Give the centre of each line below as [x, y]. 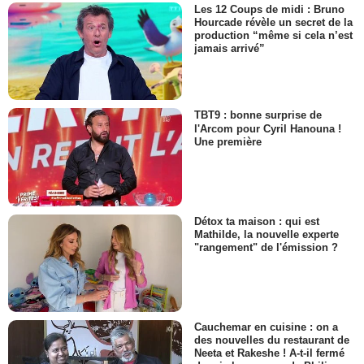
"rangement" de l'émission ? [266, 248]
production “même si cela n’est [273, 36]
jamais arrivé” [230, 49]
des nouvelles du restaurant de [272, 340]
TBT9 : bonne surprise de [258, 115]
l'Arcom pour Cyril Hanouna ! [268, 128]
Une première [228, 141]
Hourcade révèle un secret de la [273, 23]
